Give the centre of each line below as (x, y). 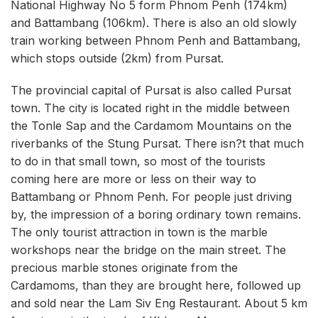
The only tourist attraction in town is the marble (139, 232)
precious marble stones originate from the (124, 268)
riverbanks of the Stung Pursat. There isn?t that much (157, 144)
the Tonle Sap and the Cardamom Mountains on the (151, 126)
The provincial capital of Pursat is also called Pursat (151, 91)
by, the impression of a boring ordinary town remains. (156, 215)
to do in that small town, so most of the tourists (138, 161)
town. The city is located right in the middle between (150, 108)
